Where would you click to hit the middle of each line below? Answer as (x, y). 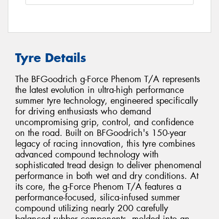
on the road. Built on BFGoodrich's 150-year (101, 133)
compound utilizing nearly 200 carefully (92, 208)
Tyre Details (51, 57)
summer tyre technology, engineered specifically (107, 101)
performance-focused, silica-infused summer (98, 198)
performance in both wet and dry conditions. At (107, 176)
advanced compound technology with (87, 155)
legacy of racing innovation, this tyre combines (105, 144)
